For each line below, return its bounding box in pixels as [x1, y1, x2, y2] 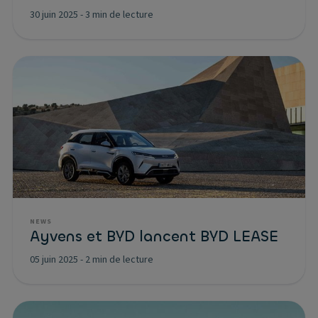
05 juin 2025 [30, 253, 78, 267]
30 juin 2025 [30, 7, 78, 22]
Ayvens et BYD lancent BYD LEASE [30, 226, 278, 246]
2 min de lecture [85, 253, 153, 267]
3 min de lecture [85, 7, 153, 22]
